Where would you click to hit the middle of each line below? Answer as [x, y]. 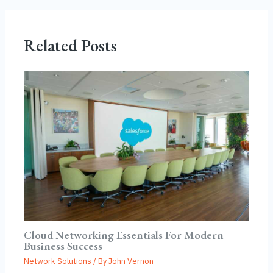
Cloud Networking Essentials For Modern [124, 235]
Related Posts [71, 45]
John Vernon [131, 261]
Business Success [63, 246]
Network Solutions [58, 261]
